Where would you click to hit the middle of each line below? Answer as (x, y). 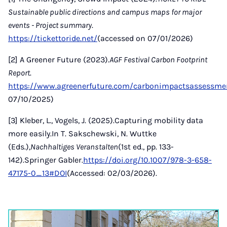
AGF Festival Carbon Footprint (158, 60)
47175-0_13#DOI (37, 173)
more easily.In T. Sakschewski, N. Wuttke (82, 134)
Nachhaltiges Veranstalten (74, 147)
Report (19, 73)
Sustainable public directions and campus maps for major (105, 12)
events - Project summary (50, 25)
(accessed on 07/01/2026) (145, 38)
